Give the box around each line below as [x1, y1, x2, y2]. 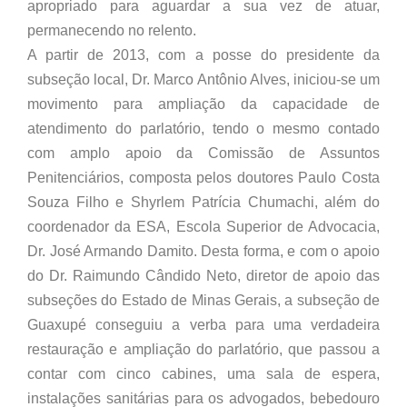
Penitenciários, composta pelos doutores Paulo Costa [27, 169, 380, 185]
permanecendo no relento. [27, 22, 196, 38]
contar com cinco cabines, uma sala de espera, [27, 365, 380, 382]
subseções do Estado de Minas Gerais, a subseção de [27, 292, 380, 308]
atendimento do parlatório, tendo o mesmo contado [27, 120, 380, 136]
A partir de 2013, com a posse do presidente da [27, 46, 380, 63]
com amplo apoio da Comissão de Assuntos [27, 144, 380, 161]
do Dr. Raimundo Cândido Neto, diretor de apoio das [27, 267, 380, 283]
